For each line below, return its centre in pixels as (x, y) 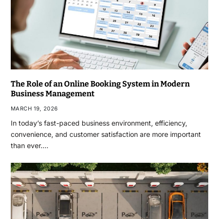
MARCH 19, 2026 (34, 108)
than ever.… (29, 145)
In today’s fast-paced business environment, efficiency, (99, 123)
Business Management (52, 93)
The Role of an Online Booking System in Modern (100, 84)
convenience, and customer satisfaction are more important (106, 134)
